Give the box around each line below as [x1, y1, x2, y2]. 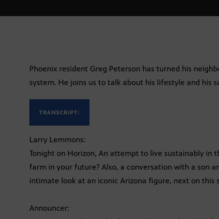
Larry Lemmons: [29, 134, 86, 144]
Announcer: [29, 203, 69, 213]
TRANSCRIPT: [39, 109, 80, 116]
